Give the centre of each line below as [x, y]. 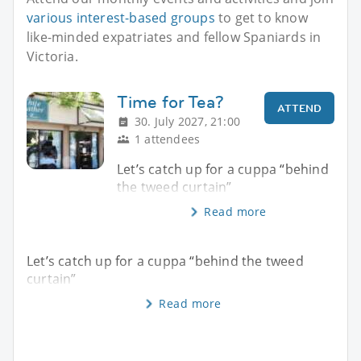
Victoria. [52, 56]
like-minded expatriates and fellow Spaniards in [174, 37]
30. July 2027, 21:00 [187, 121]
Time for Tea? [170, 102]
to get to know [261, 17]
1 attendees [168, 139]
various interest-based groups [121, 17]
